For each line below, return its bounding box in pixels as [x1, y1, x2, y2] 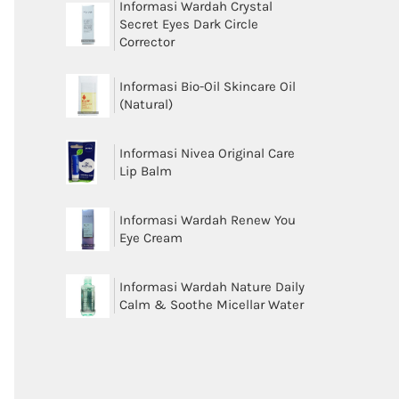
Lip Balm [118, 163, 172, 179]
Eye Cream [118, 230, 183, 246]
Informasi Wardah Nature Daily [118, 279, 305, 295]
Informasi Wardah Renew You [118, 212, 296, 228]
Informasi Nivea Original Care [118, 145, 295, 161]
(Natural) [118, 96, 173, 112]
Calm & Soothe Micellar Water [118, 297, 304, 313]
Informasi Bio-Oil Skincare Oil [118, 78, 296, 94]
